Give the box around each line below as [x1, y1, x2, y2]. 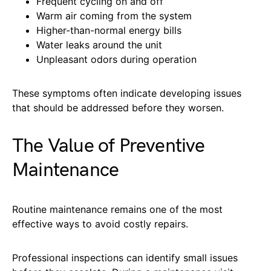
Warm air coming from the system [36, 9, 192, 22]
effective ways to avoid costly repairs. [12, 217, 188, 230]
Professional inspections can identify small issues [12, 251, 238, 264]
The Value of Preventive [12, 134, 205, 158]
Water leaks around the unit [36, 38, 162, 51]
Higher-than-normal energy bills [36, 24, 181, 36]
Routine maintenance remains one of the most [12, 203, 223, 215]
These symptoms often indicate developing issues [12, 87, 241, 99]
